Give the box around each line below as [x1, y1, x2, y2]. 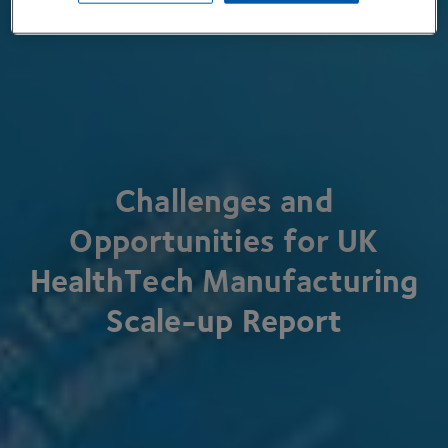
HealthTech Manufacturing [29, 262, 419, 299]
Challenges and [115, 182, 333, 219]
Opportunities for [69, 222, 338, 259]
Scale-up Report [105, 302, 343, 339]
